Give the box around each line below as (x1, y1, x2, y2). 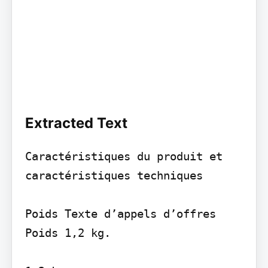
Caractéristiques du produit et (25, 149, 223, 163)
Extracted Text (25, 114, 127, 132)
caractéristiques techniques (25, 168, 203, 182)
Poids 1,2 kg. (25, 226, 111, 239)
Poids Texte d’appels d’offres (25, 206, 216, 220)
